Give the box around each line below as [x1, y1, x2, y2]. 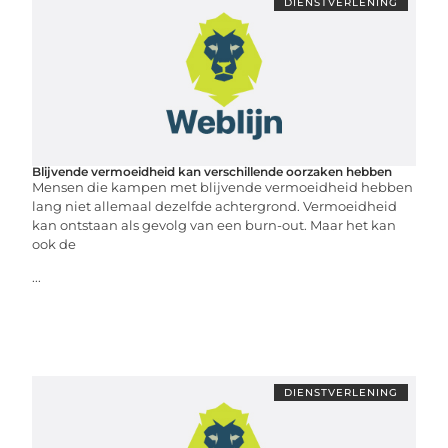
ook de [32, 236, 77, 252]
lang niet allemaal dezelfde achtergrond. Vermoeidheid [32, 198, 398, 214]
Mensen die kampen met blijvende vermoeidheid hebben [32, 179, 414, 195]
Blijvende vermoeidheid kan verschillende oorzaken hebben [32, 164, 393, 179]
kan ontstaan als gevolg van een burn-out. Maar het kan [32, 217, 397, 233]
